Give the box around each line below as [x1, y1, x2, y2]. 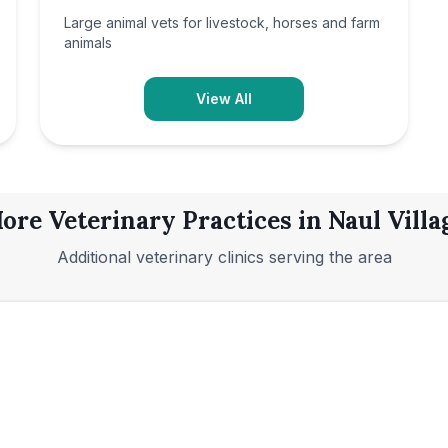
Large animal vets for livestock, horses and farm [64, 14, 380, 31]
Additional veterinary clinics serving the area [56, 247, 392, 267]
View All [196, 90, 252, 107]
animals [64, 34, 112, 51]
